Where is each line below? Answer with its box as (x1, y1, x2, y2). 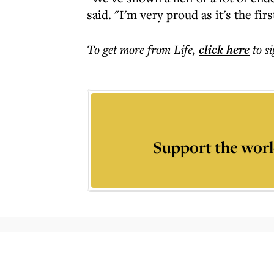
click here (199, 41, 250, 58)
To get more (87, 41, 147, 57)
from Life (147, 41, 193, 57)
